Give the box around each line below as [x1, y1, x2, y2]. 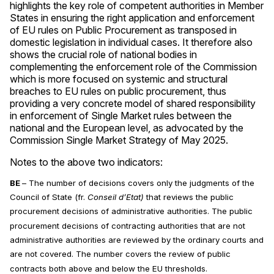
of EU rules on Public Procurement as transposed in [10, 23, 237, 36]
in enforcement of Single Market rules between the [10, 109, 232, 122]
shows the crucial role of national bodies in [10, 48, 197, 61]
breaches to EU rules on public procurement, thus [10, 84, 226, 97]
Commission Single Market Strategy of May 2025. [10, 133, 228, 146]
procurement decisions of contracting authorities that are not [10, 220, 245, 231]
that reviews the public [144, 192, 234, 202]
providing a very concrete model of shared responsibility [10, 97, 256, 109]
